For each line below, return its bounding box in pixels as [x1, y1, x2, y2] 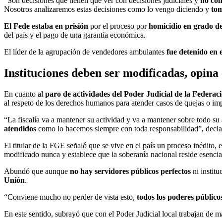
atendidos [4, 124, 36, 133]
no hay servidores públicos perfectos [68, 167, 191, 176]
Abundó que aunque [4, 167, 68, 176]
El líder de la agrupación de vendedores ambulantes [4, 48, 166, 56]
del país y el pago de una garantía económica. [4, 31, 146, 40]
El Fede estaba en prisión [4, 22, 88, 31]
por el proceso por [88, 22, 147, 31]
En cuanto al [4, 90, 45, 99]
